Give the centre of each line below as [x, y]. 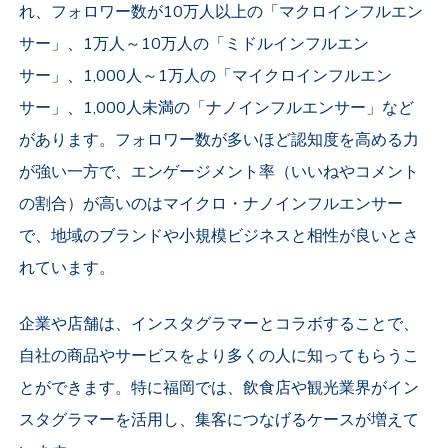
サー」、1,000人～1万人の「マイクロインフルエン [206, 76]
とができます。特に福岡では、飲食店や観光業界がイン [219, 388]
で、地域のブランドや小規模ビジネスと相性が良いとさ [219, 236]
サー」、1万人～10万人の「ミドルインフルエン [194, 44]
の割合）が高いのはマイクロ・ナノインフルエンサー [211, 204]
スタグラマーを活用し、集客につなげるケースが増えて [219, 420]
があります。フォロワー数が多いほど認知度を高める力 [219, 140]
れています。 [67, 268]
